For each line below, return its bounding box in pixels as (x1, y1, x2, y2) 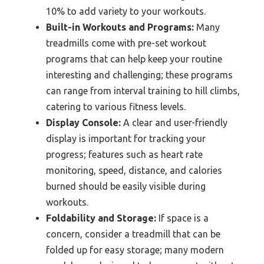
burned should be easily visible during (46, 180, 206, 192)
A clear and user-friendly (121, 117, 227, 128)
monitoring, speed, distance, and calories (46, 164, 222, 176)
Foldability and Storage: (46, 212, 156, 223)
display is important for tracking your (46, 133, 206, 144)
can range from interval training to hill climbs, (46, 85, 240, 96)
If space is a (156, 212, 209, 223)
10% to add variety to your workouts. (46, 5, 206, 16)
